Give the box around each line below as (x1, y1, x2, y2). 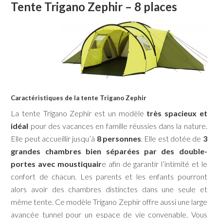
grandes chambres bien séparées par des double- (11, 146, 207, 156)
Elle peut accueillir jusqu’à (11, 134, 97, 144)
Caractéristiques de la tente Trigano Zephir (11, 94, 147, 102)
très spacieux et (146, 109, 207, 118)
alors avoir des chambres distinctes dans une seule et (11, 184, 207, 194)
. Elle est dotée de (141, 134, 201, 144)
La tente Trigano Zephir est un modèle (11, 109, 147, 118)
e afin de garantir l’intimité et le (101, 159, 207, 169)
